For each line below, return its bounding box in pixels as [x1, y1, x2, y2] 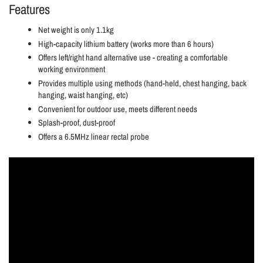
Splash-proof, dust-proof [38, 117, 115, 129]
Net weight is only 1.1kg [38, 24, 114, 36]
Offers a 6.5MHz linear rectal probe [38, 130, 149, 143]
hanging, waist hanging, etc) [38, 89, 128, 101]
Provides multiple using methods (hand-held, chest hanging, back [38, 77, 247, 89]
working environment [38, 63, 105, 76]
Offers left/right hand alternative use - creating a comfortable [38, 52, 228, 64]
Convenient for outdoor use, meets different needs [38, 103, 197, 115]
